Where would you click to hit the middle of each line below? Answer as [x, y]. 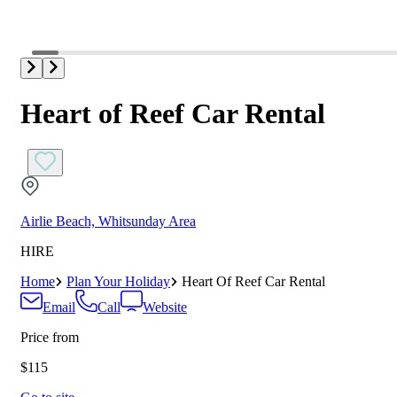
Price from [50, 338]
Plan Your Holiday [118, 282]
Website [165, 307]
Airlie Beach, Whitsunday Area [108, 222]
